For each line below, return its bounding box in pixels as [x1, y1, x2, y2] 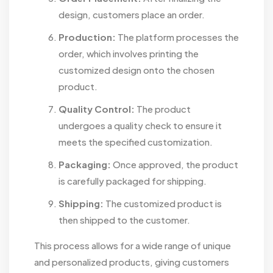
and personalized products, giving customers [34, 255, 229, 268]
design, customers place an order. [58, 8, 205, 20]
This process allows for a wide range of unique [34, 239, 231, 251]
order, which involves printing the [58, 47, 199, 59]
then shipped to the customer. [58, 213, 190, 225]
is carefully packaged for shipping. [58, 174, 207, 186]
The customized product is [103, 197, 222, 209]
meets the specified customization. [58, 135, 213, 147]
